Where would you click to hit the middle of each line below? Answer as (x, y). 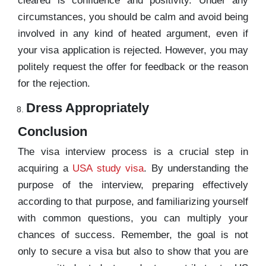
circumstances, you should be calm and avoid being (133, 17)
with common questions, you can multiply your (133, 218)
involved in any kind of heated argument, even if (133, 33)
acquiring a (45, 168)
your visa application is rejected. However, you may (133, 50)
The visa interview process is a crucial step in (133, 151)
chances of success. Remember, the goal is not (133, 235)
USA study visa (108, 168)
